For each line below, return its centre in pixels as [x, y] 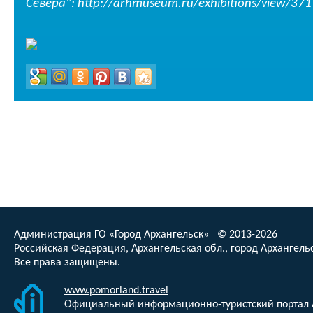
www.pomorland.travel [116, 291]
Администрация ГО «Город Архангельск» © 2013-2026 [146, 235]
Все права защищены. [67, 263]
